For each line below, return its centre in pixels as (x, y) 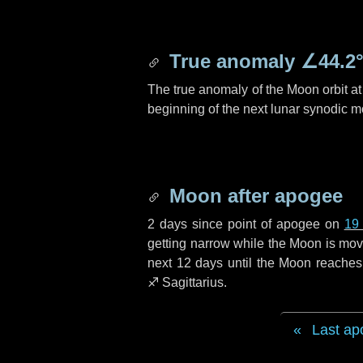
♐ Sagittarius (186, 282)
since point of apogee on (265, 224)
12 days (200, 263)
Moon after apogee (253, 196)
